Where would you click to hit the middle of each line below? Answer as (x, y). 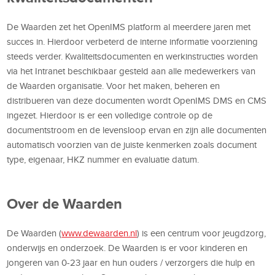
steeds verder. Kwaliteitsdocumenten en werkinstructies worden (133, 56)
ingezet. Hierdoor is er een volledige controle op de (110, 115)
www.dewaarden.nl (99, 233)
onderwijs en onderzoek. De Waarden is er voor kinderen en (127, 248)
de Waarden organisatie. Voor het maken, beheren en (114, 86)
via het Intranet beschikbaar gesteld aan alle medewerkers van (131, 71)
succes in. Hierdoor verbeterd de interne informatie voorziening (133, 41)
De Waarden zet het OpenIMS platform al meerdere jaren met (129, 27)
